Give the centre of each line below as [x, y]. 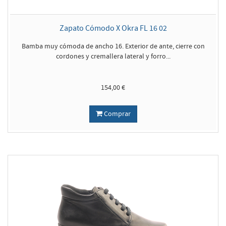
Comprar [116, 114]
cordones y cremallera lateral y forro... [113, 56]
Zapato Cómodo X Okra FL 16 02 [113, 28]
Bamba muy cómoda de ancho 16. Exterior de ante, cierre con [113, 46]
